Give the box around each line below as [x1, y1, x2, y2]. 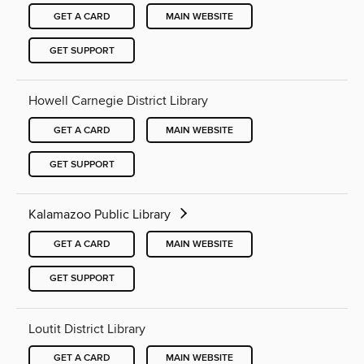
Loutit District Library [28, 320, 145, 337]
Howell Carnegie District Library [28, 93, 208, 110]
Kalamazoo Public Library [28, 206, 174, 223]
